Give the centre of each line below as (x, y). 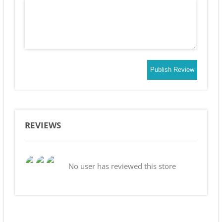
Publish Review (172, 70)
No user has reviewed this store (122, 166)
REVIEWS (43, 125)
